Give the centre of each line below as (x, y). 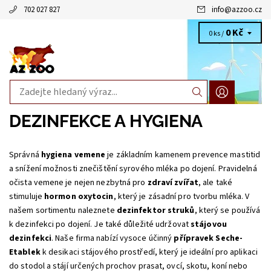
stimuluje (26, 197)
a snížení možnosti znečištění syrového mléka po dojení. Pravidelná (133, 169)
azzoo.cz (247, 10)
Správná (25, 155)
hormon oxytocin (78, 197)
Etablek (26, 252)
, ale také (215, 183)
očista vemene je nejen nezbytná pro (78, 183)
